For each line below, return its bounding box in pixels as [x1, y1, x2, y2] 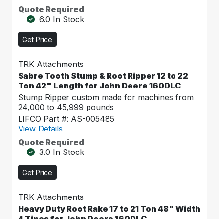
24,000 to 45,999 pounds [18, 102, 114, 112]
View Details [18, 124, 63, 133]
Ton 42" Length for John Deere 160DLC [18, 81, 181, 90]
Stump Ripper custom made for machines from [18, 92, 194, 102]
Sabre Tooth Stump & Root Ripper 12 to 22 [18, 71, 188, 81]
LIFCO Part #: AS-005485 [18, 114, 114, 124]
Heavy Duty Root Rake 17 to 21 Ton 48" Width [18, 204, 200, 214]
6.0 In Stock [39, 14, 84, 24]
